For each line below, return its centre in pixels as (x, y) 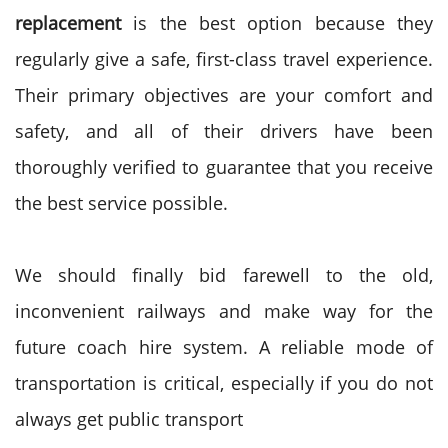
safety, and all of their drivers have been (224, 131)
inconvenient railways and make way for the (224, 311)
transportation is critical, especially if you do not (224, 383)
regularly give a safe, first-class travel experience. (224, 59)
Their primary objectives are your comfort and (224, 95)
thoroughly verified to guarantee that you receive (224, 167)
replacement (68, 23)
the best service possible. (121, 203)
